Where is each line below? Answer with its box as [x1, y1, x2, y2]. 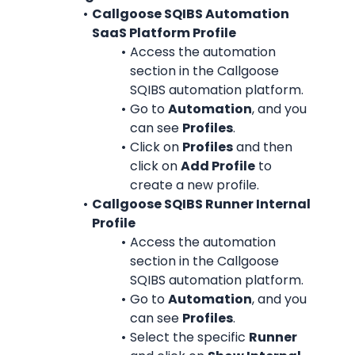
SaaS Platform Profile [92, 24, 236, 42]
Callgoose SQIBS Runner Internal [91, 195, 311, 213]
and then [232, 138, 292, 156]
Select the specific [129, 328, 249, 346]
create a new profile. [130, 176, 259, 194]
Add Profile [181, 157, 255, 175]
